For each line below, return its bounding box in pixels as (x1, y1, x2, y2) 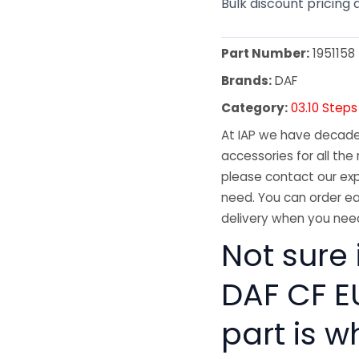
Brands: (221, 72, 272, 90)
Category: (221, 99, 288, 117)
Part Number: (221, 45, 310, 63)
